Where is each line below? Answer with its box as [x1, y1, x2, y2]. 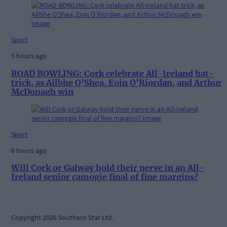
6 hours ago [11, 145, 47, 155]
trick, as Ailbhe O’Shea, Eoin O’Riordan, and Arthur [11, 77, 222, 88]
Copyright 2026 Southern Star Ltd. [11, 212, 113, 222]
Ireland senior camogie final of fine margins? [11, 172, 198, 182]
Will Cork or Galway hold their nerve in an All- [11, 163, 204, 173]
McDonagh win [11, 86, 73, 97]
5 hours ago [11, 51, 47, 61]
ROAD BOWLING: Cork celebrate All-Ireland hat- [11, 68, 214, 79]
